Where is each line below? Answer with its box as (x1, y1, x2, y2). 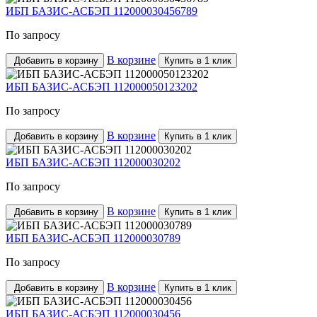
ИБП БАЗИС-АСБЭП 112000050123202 (6, 81, 197, 93)
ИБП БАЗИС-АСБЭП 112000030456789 (6, 5, 197, 17)
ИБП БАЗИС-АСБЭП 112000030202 (6, 156, 180, 168)
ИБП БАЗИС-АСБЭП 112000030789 (6, 232, 180, 244)
